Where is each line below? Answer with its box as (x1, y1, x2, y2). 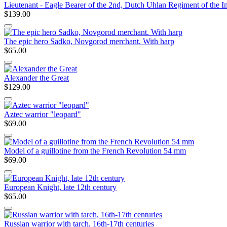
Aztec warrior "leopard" (4, 109, 81, 119)
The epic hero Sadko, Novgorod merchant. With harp (4, 36, 174, 46)
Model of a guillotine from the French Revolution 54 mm (4, 146, 186, 155)
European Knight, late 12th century (4, 182, 117, 192)
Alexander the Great (4, 73, 69, 82)
